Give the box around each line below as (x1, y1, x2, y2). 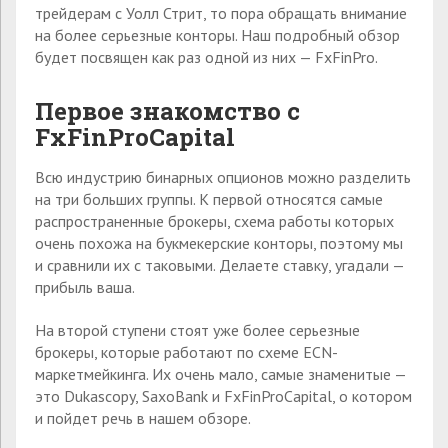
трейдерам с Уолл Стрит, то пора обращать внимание (35, 2, 407, 23)
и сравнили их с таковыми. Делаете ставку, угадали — (35, 254, 404, 275)
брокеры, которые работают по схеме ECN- (35, 341, 338, 362)
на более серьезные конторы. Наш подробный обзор (35, 24, 400, 45)
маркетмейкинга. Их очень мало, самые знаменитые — (35, 363, 406, 384)
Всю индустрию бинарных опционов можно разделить (35, 166, 411, 187)
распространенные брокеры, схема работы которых (35, 210, 394, 231)
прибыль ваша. (35, 276, 135, 297)
